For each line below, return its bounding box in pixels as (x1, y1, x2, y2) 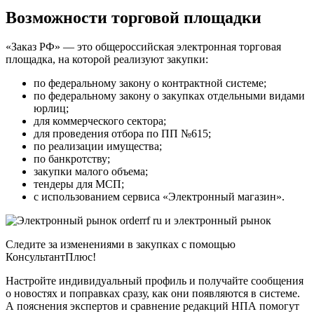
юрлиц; (34, 102, 69, 115)
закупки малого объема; (34, 165, 148, 178)
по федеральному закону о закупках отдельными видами (34, 90, 305, 102)
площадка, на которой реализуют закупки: (6, 53, 208, 66)
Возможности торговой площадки (6, 8, 261, 27)
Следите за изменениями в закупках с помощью (6, 238, 235, 251)
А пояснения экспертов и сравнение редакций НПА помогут (6, 300, 299, 313)
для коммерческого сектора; (34, 115, 166, 128)
